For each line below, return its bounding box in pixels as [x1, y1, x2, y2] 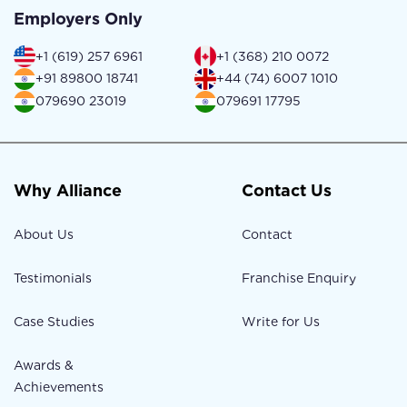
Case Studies [14, 313, 94, 329]
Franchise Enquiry [241, 270, 356, 285]
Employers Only [14, 9, 143, 29]
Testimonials [14, 270, 92, 285]
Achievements [14, 379, 104, 394]
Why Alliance [14, 180, 122, 200]
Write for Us [241, 313, 320, 329]
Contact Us [241, 180, 332, 200]
